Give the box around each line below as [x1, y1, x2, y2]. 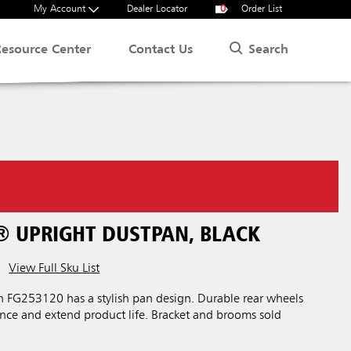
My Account [34, 4, 89, 14]
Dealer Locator [127, 4, 187, 14]
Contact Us [128, 44, 194, 56]
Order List [238, 4, 282, 14]
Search [248, 43, 288, 56]
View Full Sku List [9, 262, 100, 275]
